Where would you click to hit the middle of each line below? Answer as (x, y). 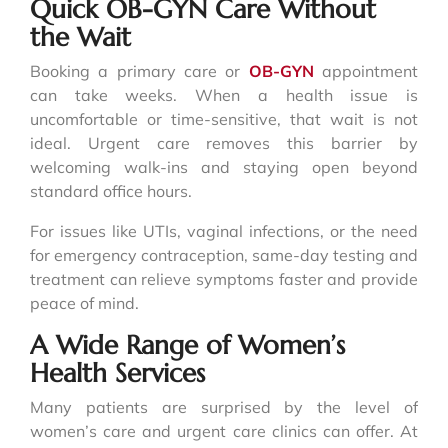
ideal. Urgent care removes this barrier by (224, 142)
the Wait (80, 36)
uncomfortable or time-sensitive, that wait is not (224, 118)
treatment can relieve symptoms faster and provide (224, 278)
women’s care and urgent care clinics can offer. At (224, 430)
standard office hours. (111, 190)
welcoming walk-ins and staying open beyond (224, 166)
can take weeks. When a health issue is (224, 94)
